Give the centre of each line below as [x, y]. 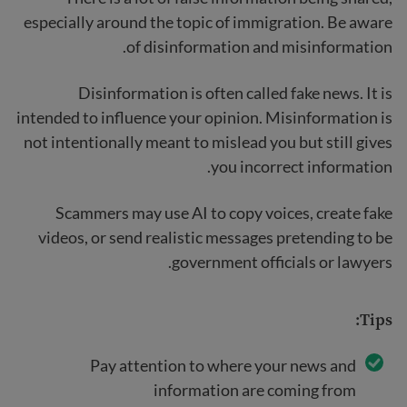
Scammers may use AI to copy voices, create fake [224, 212]
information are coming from [255, 389]
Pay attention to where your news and [223, 365]
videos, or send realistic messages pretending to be [215, 237]
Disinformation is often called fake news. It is [235, 92]
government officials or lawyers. [282, 261]
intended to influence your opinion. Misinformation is [204, 117]
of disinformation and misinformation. [259, 46]
